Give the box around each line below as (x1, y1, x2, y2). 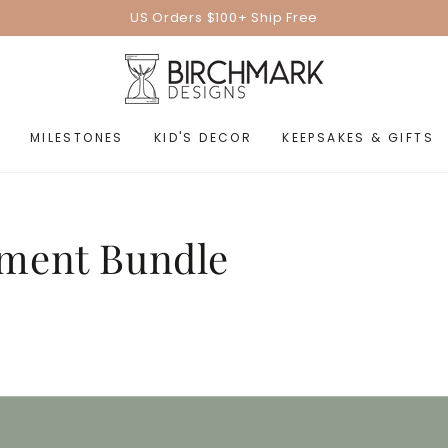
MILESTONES (29, 128, 124, 146)
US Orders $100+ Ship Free (129, 8, 319, 27)
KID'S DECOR (153, 128, 253, 146)
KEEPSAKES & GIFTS (282, 128, 435, 146)
